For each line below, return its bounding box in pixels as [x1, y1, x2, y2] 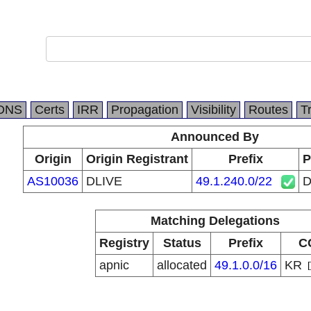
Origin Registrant [86, 152, 188, 166]
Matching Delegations [150, 214, 280, 228]
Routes [249, 103, 288, 117]
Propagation [111, 103, 178, 117]
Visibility [191, 103, 236, 117]
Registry [99, 236, 149, 250]
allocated [157, 258, 207, 272]
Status [162, 236, 201, 250]
